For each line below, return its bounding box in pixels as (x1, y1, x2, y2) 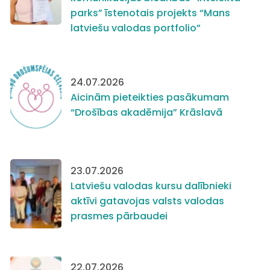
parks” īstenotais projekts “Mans (71, 5, 230, 20)
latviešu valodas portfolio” (71, 20, 201, 35)
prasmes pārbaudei (71, 209, 168, 224)
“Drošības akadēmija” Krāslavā (71, 105, 222, 119)
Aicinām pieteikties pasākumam (71, 90, 229, 104)
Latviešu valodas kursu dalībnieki (71, 179, 231, 193)
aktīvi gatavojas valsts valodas (71, 194, 224, 209)
